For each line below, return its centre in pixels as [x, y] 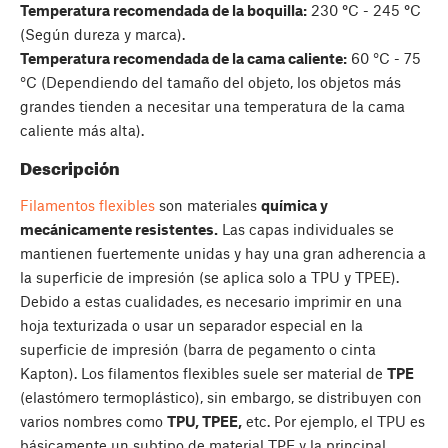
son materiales [208, 205]
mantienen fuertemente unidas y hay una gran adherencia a [223, 253]
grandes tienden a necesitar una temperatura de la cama [212, 106]
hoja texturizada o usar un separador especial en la [191, 325]
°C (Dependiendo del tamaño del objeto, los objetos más [210, 82]
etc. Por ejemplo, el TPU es [333, 421]
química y [294, 205]
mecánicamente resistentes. [119, 229]
